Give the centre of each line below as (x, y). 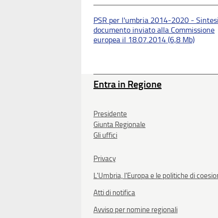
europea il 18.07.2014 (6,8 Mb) (144, 39)
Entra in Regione (127, 84)
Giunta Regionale (119, 124)
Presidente (110, 114)
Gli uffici (105, 135)
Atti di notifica (114, 192)
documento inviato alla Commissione (154, 30)
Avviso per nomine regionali (136, 209)
